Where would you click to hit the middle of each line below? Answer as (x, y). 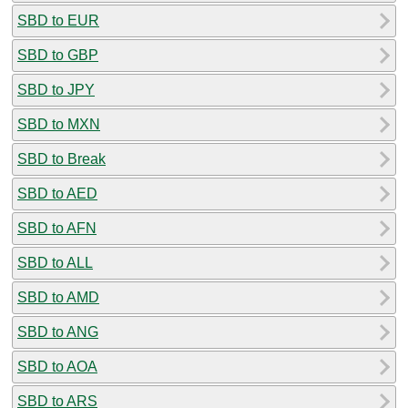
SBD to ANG (58, 331)
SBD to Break (61, 158)
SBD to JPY (56, 89)
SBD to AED (57, 193)
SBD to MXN (59, 124)
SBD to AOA (57, 366)
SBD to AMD (58, 297)
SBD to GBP (58, 55)
